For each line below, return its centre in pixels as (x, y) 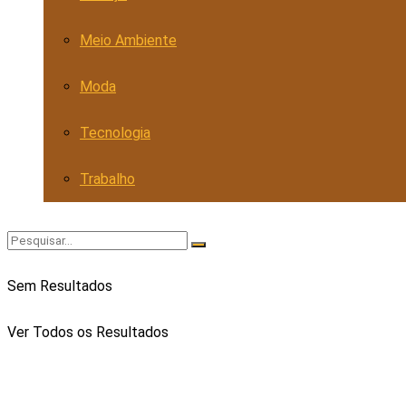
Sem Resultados (60, 286)
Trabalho (107, 179)
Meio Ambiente (128, 40)
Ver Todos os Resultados (88, 332)
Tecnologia (115, 133)
